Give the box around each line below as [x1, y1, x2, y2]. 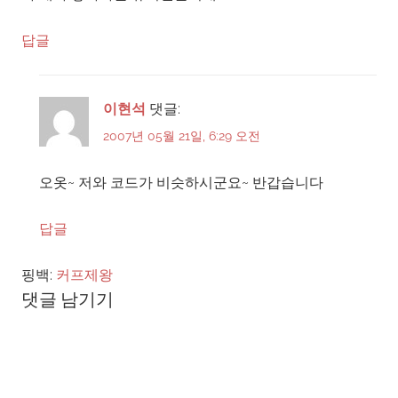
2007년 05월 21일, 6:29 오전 [103, 128, 260, 143]
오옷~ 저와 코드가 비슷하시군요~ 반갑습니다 [39, 173, 323, 191]
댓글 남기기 [21, 288, 114, 311]
